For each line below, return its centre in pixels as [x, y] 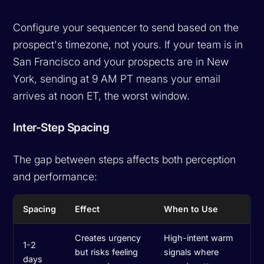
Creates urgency [108, 237]
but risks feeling [107, 252]
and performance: [55, 176]
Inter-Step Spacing [61, 127]
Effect [88, 209]
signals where [192, 252]
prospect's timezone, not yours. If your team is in [128, 44]
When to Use [191, 209]
